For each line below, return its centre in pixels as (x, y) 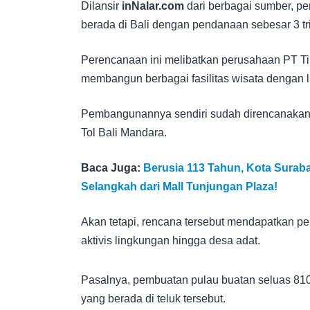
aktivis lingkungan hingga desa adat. (171, 240)
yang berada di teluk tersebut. (153, 298)
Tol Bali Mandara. (124, 132)
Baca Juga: (112, 167)
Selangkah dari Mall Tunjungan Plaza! (179, 186)
